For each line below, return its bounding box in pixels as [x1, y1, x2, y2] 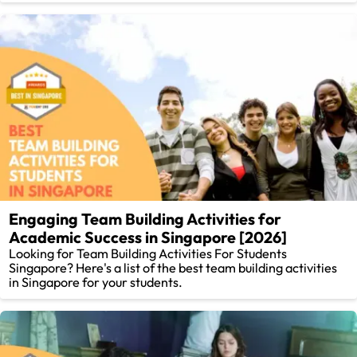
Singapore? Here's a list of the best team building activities [9, 260, 338, 277]
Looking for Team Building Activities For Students [9, 245, 288, 262]
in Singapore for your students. [9, 274, 183, 291]
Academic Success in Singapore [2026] [9, 227, 288, 248]
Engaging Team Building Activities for [9, 209, 282, 229]
